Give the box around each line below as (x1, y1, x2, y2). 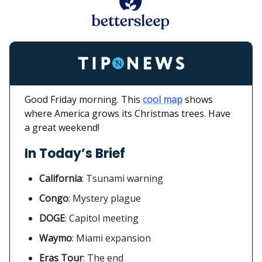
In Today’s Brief (25, 144, 125, 163)
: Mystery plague (68, 191, 141, 205)
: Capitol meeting (65, 211, 139, 225)
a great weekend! (25, 120, 99, 134)
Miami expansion (76, 231, 151, 244)
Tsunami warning (86, 171, 163, 185)
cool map (143, 92, 182, 106)
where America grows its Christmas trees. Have (25, 106, 230, 120)
